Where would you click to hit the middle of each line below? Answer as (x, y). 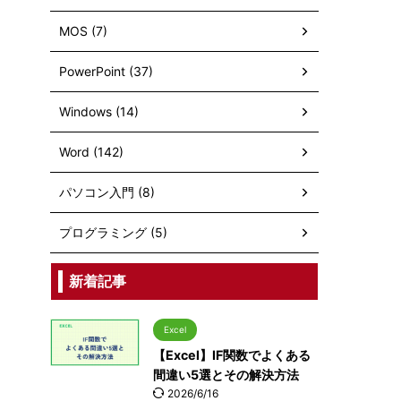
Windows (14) (99, 111)
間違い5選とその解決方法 (226, 375)
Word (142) (91, 152)
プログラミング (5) (113, 232)
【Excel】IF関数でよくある (232, 355)
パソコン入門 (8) (107, 192)
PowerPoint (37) (106, 71)
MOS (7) (83, 31)
